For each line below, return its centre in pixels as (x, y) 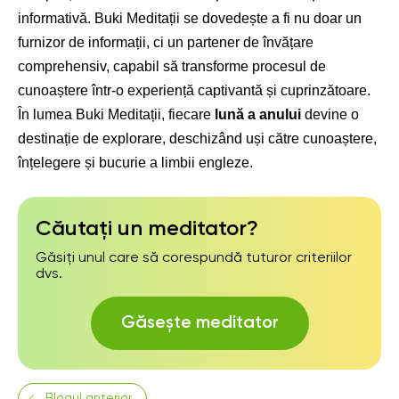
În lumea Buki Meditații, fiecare (116, 115)
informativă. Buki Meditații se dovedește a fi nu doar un (190, 19)
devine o (330, 115)
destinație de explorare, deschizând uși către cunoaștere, (197, 139)
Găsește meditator (199, 324)
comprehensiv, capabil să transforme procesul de (172, 67)
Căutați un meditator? (147, 229)
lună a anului (258, 115)
